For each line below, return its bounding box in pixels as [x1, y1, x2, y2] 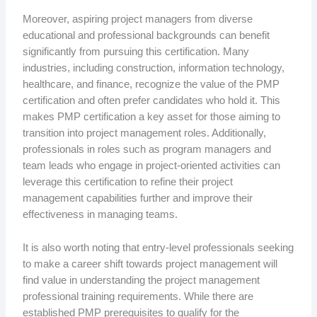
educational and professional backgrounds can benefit [22, 30, 270, 42]
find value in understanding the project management [22, 274, 260, 286]
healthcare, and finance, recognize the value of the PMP [22, 79, 279, 91]
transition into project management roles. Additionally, [22, 127, 266, 139]
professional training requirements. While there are [22, 290, 253, 302]
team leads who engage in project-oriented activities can [22, 160, 280, 172]
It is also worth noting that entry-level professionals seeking [22, 241, 294, 253]
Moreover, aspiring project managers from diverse [22, 13, 253, 25]
